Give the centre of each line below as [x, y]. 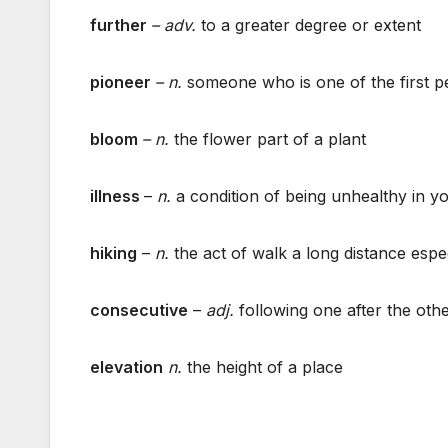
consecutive [139, 309]
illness [117, 195]
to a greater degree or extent [311, 24]
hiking [113, 252]
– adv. [176, 24]
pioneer [122, 81]
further [120, 24]
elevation [126, 366]
